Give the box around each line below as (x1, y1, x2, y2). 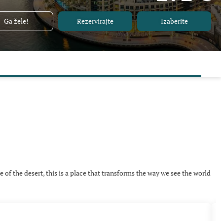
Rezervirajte (77, 16, 113, 26)
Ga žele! (4, 16, 29, 26)
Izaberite (160, 16, 188, 26)
